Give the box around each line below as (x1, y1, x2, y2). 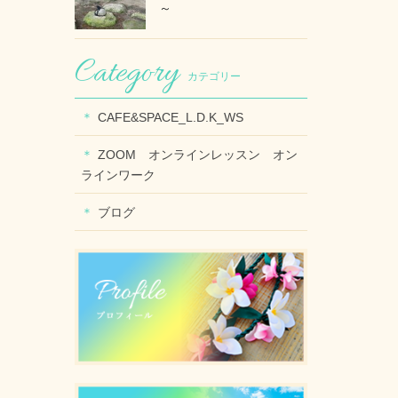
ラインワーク (80, 167, 168, 182)
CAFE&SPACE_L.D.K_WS (97, 109, 243, 124)
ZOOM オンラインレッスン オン (97, 147, 298, 162)
